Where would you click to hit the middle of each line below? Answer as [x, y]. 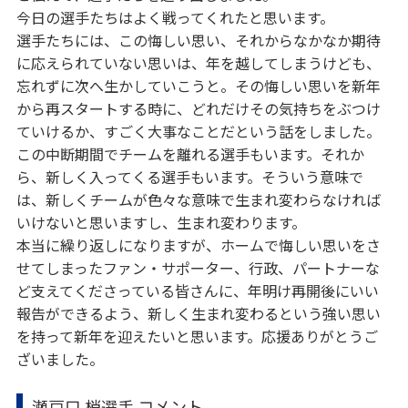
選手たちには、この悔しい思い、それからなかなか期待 [198, 40]
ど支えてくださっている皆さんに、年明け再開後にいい [197, 290]
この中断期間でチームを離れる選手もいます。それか [190, 153]
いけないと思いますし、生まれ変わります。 [161, 222]
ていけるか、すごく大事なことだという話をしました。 [198, 131]
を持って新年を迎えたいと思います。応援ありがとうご [197, 336]
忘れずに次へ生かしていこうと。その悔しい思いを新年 [198, 85]
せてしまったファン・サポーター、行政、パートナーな [198, 267]
